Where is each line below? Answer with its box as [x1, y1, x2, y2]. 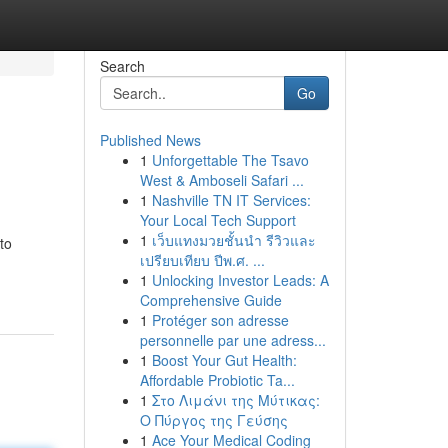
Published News [99, 130, 201, 150]
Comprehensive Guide [139, 290, 282, 310]
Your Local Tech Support [139, 210, 296, 230]
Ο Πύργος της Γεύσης [139, 410, 288, 430]
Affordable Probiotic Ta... [139, 370, 295, 390]
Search [99, 56, 145, 76]
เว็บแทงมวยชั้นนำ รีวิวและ [151, 230, 316, 250]
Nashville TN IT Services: [151, 190, 311, 210]
